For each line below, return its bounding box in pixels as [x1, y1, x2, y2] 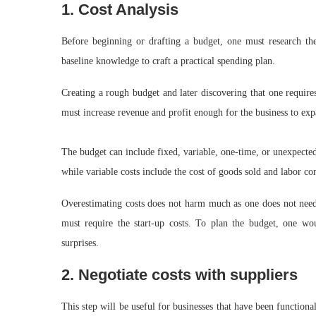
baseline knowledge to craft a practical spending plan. [61, 56, 275, 66]
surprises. [61, 238, 99, 248]
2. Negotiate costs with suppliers [61, 266, 298, 284]
